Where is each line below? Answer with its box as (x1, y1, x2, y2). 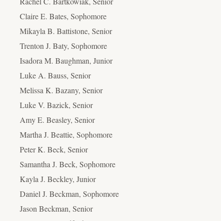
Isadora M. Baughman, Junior (20, 55, 112, 66)
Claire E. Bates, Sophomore (20, 10, 107, 21)
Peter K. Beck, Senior (20, 144, 88, 154)
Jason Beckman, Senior (20, 203, 93, 214)
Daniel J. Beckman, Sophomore (20, 188, 119, 199)
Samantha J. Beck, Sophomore (20, 158, 115, 169)
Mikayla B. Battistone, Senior (20, 25, 112, 36)
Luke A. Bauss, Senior (20, 70, 91, 80)
